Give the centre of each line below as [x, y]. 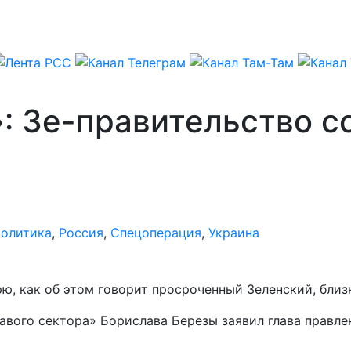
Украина [234, 232]
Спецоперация [156, 232]
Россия [81, 232]
